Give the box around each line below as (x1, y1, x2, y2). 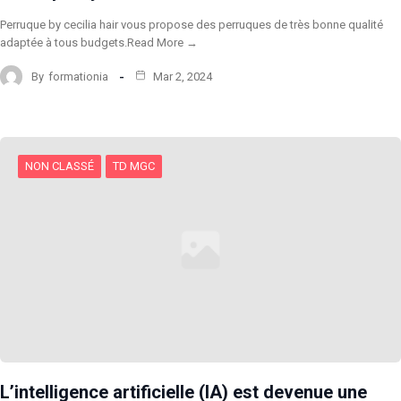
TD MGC (113, 159, 155, 174)
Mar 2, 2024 (150, 69, 212, 83)
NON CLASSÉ (25, 159, 94, 174)
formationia (48, 69, 108, 83)
